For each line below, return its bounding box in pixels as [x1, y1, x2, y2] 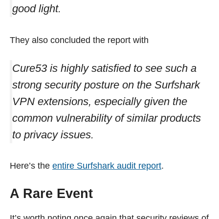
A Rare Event [10, 186, 93, 201]
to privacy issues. [12, 128, 94, 141]
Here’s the [10, 160, 52, 171]
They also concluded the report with [10, 35, 149, 45]
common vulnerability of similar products [12, 111, 201, 124]
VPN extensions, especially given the [12, 95, 187, 108]
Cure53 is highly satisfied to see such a [12, 62, 197, 74]
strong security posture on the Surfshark [12, 78, 200, 91]
